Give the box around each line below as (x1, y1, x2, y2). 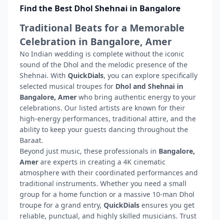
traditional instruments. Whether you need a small (20, 179, 187, 188)
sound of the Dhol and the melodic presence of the (20, 60, 188, 69)
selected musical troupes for (20, 82, 115, 91)
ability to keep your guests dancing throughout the (20, 125, 188, 134)
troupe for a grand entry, (20, 200, 104, 210)
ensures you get (139, 200, 194, 210)
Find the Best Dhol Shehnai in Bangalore (20, 2, 181, 14)
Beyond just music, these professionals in (20, 146, 159, 156)
